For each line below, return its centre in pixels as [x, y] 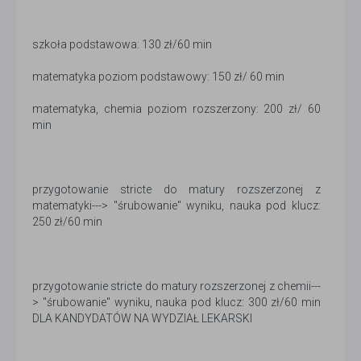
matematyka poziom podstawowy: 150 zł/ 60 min [158, 77]
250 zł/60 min [67, 222]
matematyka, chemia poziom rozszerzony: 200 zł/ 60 [176, 109]
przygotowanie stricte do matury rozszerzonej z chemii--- [176, 286]
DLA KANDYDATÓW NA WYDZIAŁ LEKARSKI [142, 319]
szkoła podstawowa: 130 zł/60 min [122, 45]
